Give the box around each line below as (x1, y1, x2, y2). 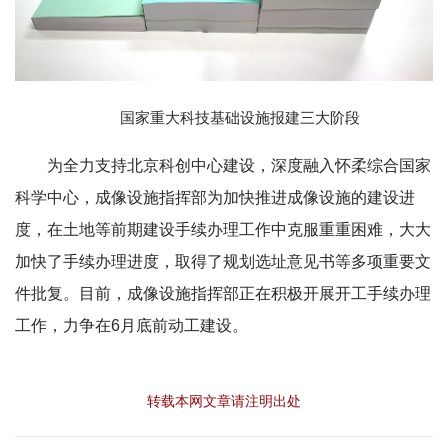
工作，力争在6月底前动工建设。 (15, 317, 248, 335)
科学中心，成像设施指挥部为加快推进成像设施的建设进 (15, 189, 415, 207)
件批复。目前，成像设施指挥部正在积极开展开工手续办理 (15, 285, 431, 303)
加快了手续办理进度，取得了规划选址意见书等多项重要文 (15, 253, 431, 271)
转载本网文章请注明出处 (147, 393, 301, 410)
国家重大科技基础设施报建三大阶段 (120, 109, 360, 127)
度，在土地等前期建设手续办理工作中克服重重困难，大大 (15, 221, 431, 239)
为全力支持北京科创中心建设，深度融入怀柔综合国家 (47, 157, 431, 175)
